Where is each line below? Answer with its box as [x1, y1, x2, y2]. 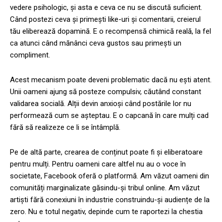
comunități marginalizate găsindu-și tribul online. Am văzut [10, 183, 200, 192]
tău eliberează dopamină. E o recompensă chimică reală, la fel [10, 26, 211, 36]
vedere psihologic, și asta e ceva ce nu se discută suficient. [10, 2, 202, 12]
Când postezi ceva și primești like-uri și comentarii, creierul [10, 14, 201, 24]
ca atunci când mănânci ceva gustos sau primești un [10, 38, 181, 48]
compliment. [10, 50, 50, 59]
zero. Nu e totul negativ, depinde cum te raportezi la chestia [10, 207, 203, 216]
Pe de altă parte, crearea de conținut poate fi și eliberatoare [10, 147, 203, 157]
